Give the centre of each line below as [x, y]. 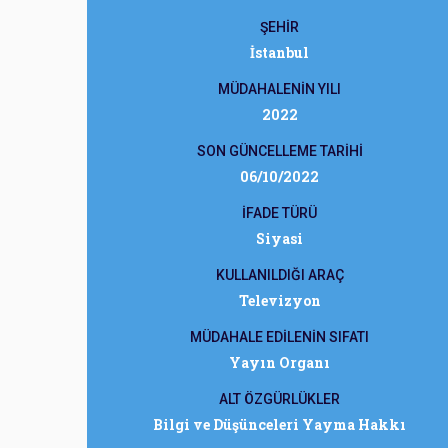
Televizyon [279, 300]
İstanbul [279, 52]
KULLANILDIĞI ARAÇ [279, 275]
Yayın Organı [279, 362]
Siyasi [279, 238]
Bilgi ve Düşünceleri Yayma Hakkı [279, 424]
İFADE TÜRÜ [279, 213]
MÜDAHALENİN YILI [279, 89]
